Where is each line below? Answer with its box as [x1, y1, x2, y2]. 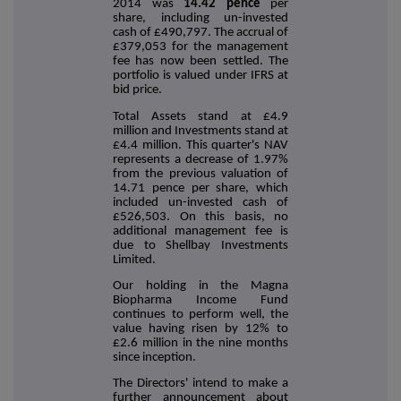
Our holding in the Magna [113, 278, 288, 293]
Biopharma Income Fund [113, 293, 288, 307]
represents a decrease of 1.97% [113, 152, 288, 166]
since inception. [113, 350, 196, 364]
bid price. [113, 83, 162, 98]
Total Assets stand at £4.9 [113, 109, 288, 124]
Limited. [113, 252, 156, 267]
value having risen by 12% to [113, 321, 288, 336]
